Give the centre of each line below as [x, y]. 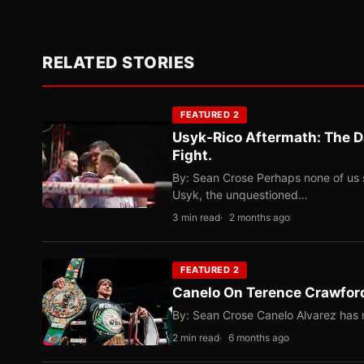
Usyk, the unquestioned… [240, 195]
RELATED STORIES [119, 63]
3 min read [196, 217]
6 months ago [259, 338]
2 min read [196, 338]
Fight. [192, 155]
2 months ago [260, 217]
